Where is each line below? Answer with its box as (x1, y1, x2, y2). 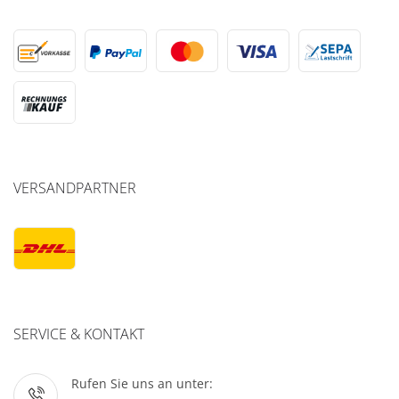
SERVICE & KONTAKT (13, 324, 144, 345)
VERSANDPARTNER (13, 178, 136, 199)
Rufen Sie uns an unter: (71, 375, 213, 393)
